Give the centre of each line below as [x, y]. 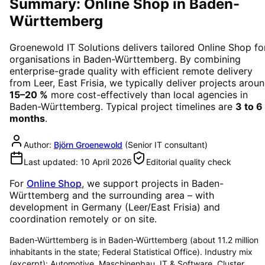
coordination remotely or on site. [83, 219]
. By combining [208, 59]
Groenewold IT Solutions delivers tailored [104, 47]
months [27, 118]
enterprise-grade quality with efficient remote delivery [131, 71]
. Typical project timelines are [168, 106]
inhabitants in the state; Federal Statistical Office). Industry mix [131, 251]
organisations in [46, 59]
